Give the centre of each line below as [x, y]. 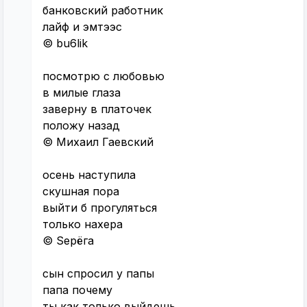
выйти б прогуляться [100, 208]
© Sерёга [68, 241]
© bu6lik [65, 44]
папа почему [77, 290]
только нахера [83, 224]
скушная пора [81, 192]
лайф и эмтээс [82, 27]
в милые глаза [82, 93]
